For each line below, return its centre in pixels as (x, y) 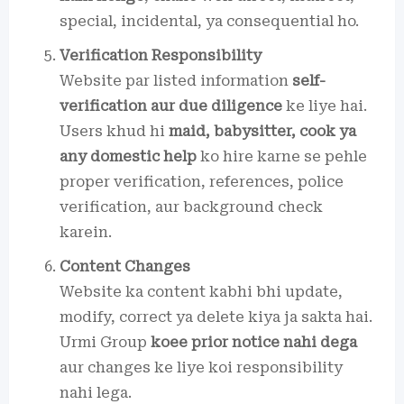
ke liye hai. (325, 106)
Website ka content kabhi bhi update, (201, 291)
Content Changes (125, 266)
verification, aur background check (191, 207)
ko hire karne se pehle (282, 156)
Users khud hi (114, 131)
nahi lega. (96, 392)
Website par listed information (176, 80)
